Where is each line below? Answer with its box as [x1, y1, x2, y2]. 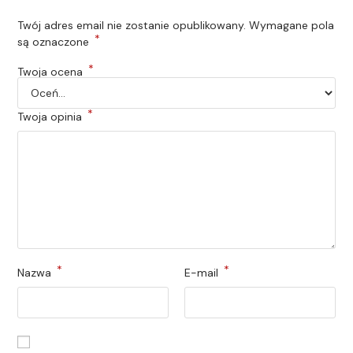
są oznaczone [17, 34, 93, 49]
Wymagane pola [249, 17, 335, 32]
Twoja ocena [17, 64, 87, 79]
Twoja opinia [17, 109, 86, 124]
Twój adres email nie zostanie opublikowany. [17, 17, 247, 32]
